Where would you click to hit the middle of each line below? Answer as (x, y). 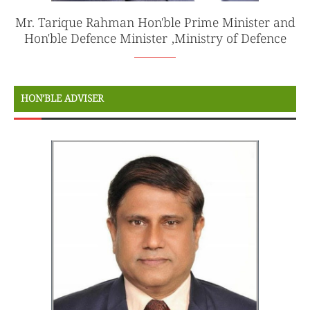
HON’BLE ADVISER (62, 99)
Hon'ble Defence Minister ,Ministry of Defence (155, 39)
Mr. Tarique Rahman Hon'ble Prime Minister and (155, 23)
